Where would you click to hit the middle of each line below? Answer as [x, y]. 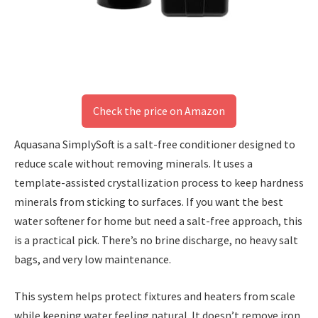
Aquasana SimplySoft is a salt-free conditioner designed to [155, 144]
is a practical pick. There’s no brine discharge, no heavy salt [156, 240]
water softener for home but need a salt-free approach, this [158, 221]
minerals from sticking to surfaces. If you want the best [149, 202]
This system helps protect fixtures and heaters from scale [155, 296]
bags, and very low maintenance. [93, 259]
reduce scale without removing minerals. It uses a [133, 164]
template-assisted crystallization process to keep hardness [159, 183]
